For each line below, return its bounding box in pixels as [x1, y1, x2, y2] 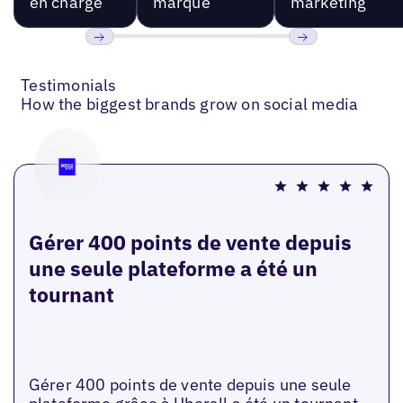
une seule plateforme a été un [28, 254, 318, 282]
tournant [28, 280, 114, 308]
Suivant [288, 52, 343, 74]
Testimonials [21, 74, 117, 95]
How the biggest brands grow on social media [21, 93, 359, 114]
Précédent [85, 52, 157, 74]
